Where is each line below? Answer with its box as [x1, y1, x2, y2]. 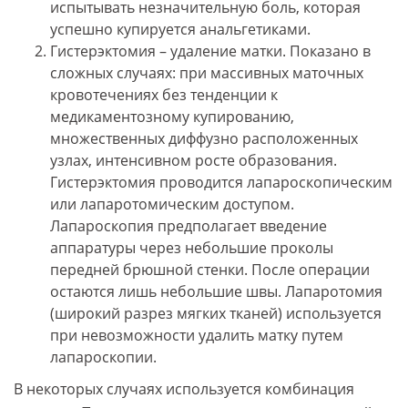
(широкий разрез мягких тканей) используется [50, 303, 382, 324]
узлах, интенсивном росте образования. [50, 150, 337, 171]
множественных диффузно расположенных [50, 128, 358, 149]
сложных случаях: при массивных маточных [50, 63, 363, 84]
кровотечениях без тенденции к [50, 85, 278, 106]
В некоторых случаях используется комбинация [14, 379, 354, 400]
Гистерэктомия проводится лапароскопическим [50, 172, 393, 193]
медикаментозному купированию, [50, 107, 294, 127]
